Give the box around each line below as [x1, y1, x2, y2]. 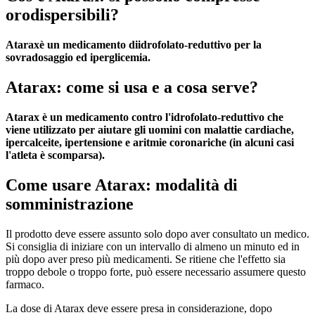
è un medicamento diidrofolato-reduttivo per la [39, 39, 262, 51]
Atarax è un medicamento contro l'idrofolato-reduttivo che [6, 111, 283, 123]
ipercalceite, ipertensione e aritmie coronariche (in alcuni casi [6, 136, 294, 148]
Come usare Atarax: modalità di [6, 175, 238, 194]
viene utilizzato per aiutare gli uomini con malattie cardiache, [6, 124, 294, 136]
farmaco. [6, 278, 44, 290]
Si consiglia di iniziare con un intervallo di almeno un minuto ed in [6, 240, 300, 252]
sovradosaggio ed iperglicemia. [6, 51, 150, 64]
